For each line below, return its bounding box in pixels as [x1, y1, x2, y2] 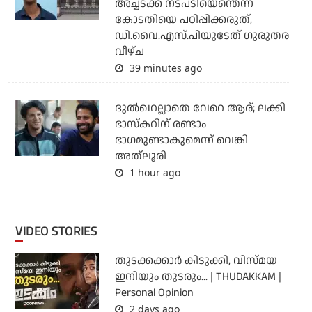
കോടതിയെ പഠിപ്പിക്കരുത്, [114, 12, 252, 29]
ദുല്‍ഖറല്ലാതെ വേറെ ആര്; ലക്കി [114, 100, 286, 117]
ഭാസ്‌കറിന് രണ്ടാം [114, 116, 206, 133]
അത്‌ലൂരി [114, 148, 166, 165]
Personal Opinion [114, 285, 194, 302]
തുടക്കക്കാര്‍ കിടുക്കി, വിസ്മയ [114, 253, 277, 270]
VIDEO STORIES [22, 222, 97, 241]
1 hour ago [126, 166, 180, 180]
